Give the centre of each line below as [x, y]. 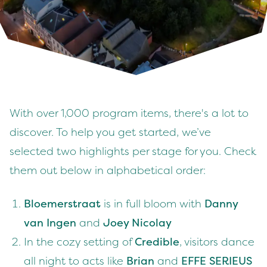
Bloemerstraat [62, 204]
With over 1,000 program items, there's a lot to [129, 114]
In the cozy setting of [79, 242]
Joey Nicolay [137, 223]
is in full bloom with [153, 204]
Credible [157, 242]
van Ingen [50, 223]
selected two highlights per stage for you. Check [133, 152]
